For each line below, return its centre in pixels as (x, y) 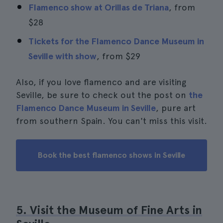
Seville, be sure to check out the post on (102, 95)
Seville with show (62, 56)
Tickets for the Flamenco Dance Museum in (116, 41)
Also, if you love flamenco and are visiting (101, 82)
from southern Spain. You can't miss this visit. (111, 121)
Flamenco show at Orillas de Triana (99, 7)
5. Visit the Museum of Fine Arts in (109, 210)
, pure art (176, 108)
